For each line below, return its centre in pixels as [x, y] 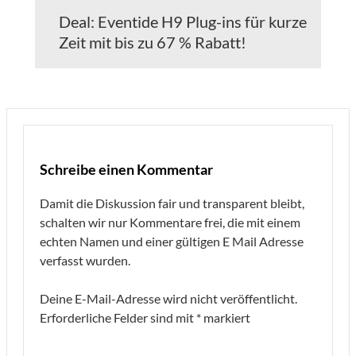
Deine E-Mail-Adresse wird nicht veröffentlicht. [168, 299]
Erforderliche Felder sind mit [118, 318]
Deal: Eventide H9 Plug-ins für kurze [183, 22]
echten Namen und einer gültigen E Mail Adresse [172, 242]
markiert [226, 318]
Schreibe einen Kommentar [126, 170]
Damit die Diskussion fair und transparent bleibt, [172, 203]
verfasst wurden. [85, 261]
